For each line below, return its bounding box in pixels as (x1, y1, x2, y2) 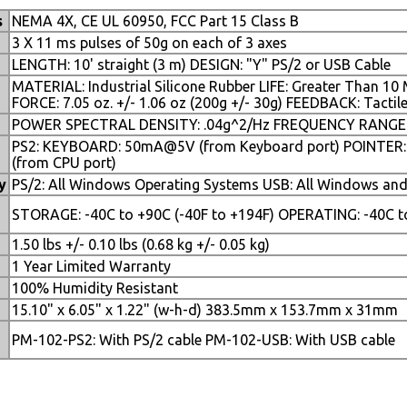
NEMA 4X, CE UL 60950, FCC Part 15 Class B (12, 13, 299, 29)
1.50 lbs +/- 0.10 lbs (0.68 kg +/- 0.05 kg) (12, 236, 270, 253)
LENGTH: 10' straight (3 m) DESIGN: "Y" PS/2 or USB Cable (12, 56, 391, 73)
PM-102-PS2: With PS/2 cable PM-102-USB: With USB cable (12, 332, 395, 348)
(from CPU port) (12, 154, 116, 171)
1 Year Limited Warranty (12, 258, 171, 274)
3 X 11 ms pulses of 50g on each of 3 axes (12, 35, 287, 51)
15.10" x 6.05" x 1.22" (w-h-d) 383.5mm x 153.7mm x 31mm (12, 302, 398, 318)
